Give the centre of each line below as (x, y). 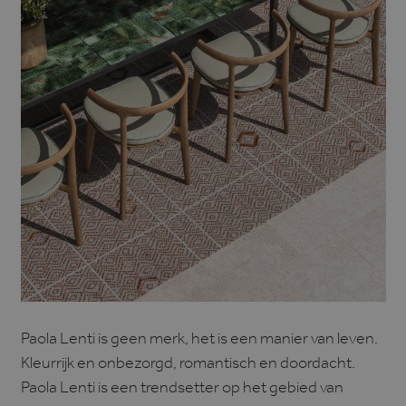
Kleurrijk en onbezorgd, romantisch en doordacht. (188, 366)
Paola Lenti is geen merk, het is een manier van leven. (199, 341)
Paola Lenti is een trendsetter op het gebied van (182, 390)
